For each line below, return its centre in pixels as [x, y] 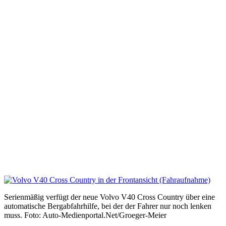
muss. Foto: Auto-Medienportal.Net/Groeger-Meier [85, 215]
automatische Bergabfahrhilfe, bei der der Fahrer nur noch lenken [108, 206]
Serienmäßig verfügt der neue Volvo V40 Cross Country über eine [109, 197]
